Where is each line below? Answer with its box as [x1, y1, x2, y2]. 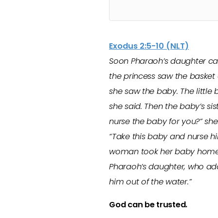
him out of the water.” [109, 176, 192, 187]
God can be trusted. [109, 199, 188, 210]
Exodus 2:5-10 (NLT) [109, 40, 189, 52]
